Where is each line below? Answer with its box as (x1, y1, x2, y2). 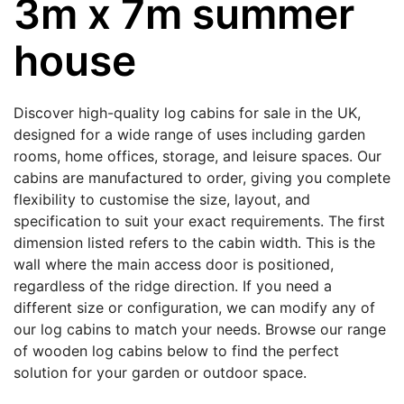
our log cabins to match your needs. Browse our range (14, 320, 386, 338)
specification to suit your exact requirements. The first (14, 212, 385, 230)
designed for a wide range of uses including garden (14, 125, 365, 143)
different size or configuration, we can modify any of (14, 298, 375, 317)
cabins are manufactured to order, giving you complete (14, 169, 390, 187)
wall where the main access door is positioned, (14, 255, 334, 273)
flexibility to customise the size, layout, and (14, 190, 310, 208)
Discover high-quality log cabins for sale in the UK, (14, 104, 361, 122)
